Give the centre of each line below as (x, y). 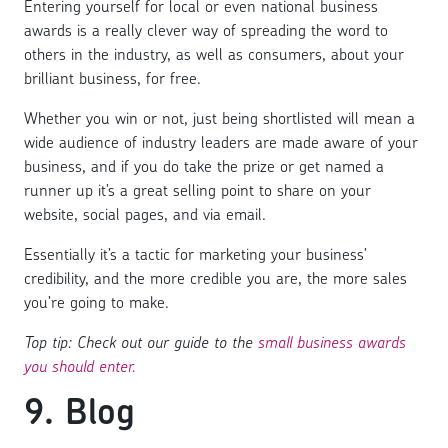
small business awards (332, 341)
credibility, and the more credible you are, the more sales (215, 277)
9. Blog (79, 410)
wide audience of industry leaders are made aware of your (221, 141)
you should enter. (80, 365)
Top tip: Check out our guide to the (141, 341)
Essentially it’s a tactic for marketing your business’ (195, 253)
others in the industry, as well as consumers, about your (214, 53)
